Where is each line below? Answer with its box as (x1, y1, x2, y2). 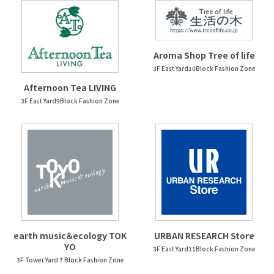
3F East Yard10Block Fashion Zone (152, 64, 256, 73)
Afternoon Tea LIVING (24, 81, 116, 94)
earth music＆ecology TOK (13, 229, 127, 242)
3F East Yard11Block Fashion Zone (152, 243, 256, 253)
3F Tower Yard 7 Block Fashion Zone (16, 254, 124, 264)
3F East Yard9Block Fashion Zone (20, 95, 120, 105)
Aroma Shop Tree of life (153, 49, 255, 62)
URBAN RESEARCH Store (154, 229, 254, 242)
